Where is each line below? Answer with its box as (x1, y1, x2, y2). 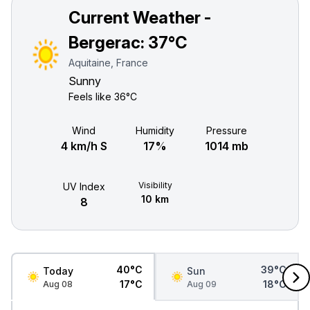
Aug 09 (187, 278, 217, 289)
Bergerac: (69, 33, 148, 53)
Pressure (206, 125, 247, 136)
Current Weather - (69, 8, 211, 28)
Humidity (136, 125, 174, 136)
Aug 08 (43, 278, 73, 289)
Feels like (69, 91, 114, 102)
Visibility (138, 180, 172, 190)
